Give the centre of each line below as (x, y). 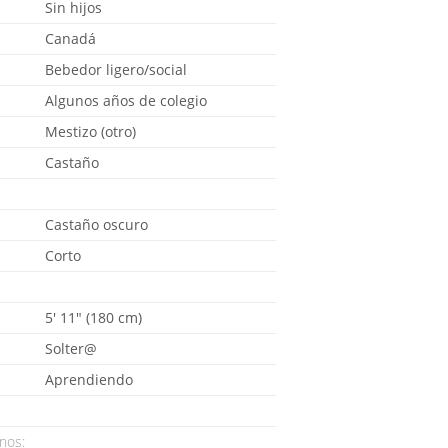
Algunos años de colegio (126, 100)
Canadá (70, 38)
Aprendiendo (89, 379)
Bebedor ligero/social (116, 69)
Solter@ (71, 348)
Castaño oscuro (96, 224)
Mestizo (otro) (90, 131)
